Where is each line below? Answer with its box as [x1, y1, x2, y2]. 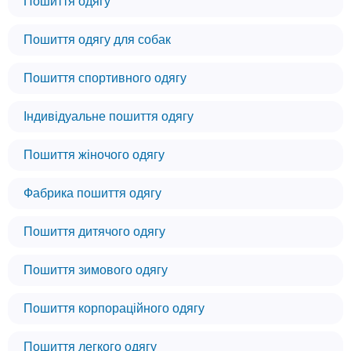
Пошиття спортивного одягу [24, 71, 186, 85]
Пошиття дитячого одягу [24, 225, 165, 238]
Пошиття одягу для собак [24, 33, 171, 46]
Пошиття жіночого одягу [24, 148, 165, 161]
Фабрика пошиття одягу [24, 186, 161, 200]
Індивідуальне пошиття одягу [24, 110, 194, 123]
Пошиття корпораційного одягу [24, 302, 204, 315]
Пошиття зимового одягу [24, 263, 168, 277]
